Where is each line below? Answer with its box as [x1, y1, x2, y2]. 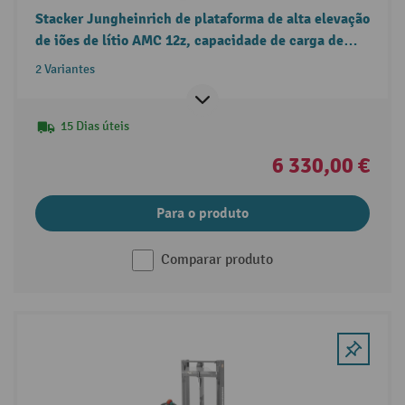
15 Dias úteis [60, 118, 129, 135]
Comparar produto [161, 251, 273, 269]
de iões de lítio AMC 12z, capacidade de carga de [34, 32, 344, 51]
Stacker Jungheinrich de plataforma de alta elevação [34, 10, 370, 29]
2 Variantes [34, 61, 95, 78]
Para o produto [156, 204, 249, 223]
